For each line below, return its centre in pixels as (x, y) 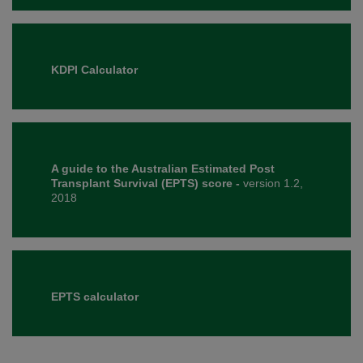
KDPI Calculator (94, 70)
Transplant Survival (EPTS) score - (147, 184)
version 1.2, (273, 184)
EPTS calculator (95, 297)
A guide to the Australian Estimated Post (163, 169)
